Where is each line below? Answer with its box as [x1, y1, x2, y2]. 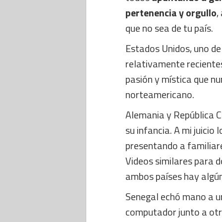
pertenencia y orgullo [125, 5, 217, 20]
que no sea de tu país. [125, 20, 213, 36]
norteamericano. [125, 87, 194, 102]
